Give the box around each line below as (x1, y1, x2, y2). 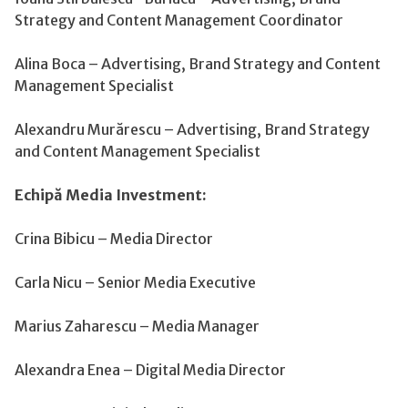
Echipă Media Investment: (15, 185, 207, 204)
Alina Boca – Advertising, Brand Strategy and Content (15, 54, 381, 73)
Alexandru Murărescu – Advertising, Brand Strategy (15, 119, 370, 138)
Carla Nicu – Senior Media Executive (15, 272, 256, 291)
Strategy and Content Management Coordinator (15, 10, 343, 29)
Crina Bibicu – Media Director (15, 229, 213, 248)
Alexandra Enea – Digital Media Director (15, 360, 286, 379)
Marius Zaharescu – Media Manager (15, 316, 260, 335)
